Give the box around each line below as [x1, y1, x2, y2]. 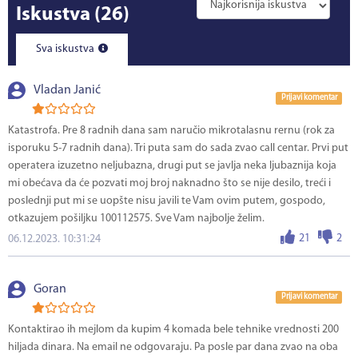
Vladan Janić [34, 84, 101, 97]
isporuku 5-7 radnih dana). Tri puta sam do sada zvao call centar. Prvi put [8, 142, 348, 155]
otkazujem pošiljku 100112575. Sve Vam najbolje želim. [8, 213, 265, 225]
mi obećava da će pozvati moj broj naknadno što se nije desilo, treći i [8, 177, 331, 190]
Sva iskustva [36, 43, 97, 56]
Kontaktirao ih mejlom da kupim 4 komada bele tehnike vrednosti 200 [8, 324, 339, 336]
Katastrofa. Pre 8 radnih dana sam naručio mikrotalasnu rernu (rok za [8, 125, 335, 137]
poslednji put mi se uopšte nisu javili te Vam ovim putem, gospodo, [8, 195, 325, 208]
